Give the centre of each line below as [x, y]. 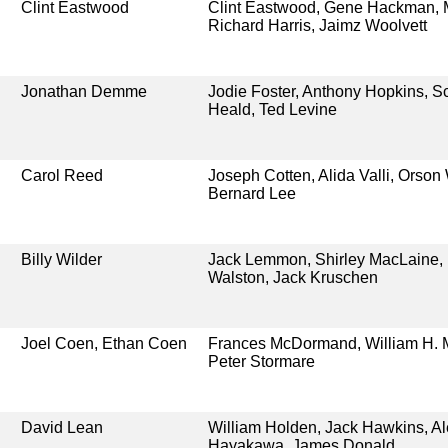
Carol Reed [62, 175]
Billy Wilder [62, 259]
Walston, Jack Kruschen [292, 277]
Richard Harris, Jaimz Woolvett [317, 25]
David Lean [62, 427]
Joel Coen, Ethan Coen [104, 343]
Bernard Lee [251, 193]
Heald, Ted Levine [272, 109]
